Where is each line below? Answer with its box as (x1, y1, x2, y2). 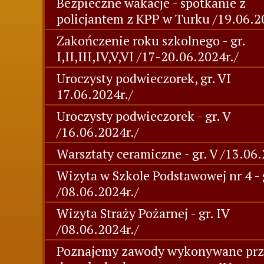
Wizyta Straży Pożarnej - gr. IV (57, 204, 229, 222)
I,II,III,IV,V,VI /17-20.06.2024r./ (57, 48, 239, 65)
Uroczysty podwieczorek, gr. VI (57, 70, 231, 87)
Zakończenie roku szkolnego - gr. (57, 32, 245, 49)
